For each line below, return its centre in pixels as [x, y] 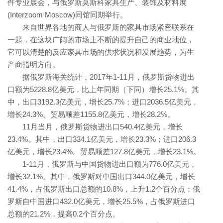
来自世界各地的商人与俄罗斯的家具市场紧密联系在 [101, 27]
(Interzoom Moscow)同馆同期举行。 [67, 15]
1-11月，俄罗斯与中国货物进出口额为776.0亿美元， [102, 164]
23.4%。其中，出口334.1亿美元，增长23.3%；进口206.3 [102, 139]
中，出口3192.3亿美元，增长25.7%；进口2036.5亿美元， [103, 102]
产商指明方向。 [34, 65]
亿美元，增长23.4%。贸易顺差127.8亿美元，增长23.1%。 [104, 152]
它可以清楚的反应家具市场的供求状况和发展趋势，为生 [101, 52]
